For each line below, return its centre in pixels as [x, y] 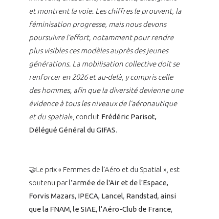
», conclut [85, 117]
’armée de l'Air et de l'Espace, [119, 183]
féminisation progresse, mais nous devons [97, 24]
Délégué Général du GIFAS [72, 130]
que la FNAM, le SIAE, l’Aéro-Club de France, [100, 209]
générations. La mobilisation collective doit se [104, 64]
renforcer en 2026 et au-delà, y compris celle [101, 77]
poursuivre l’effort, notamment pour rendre [101, 38]
